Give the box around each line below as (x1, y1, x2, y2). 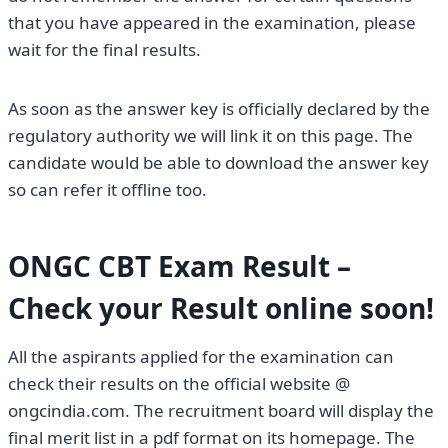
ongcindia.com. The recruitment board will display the (8, 399, 434, 423)
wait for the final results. (8, 38, 201, 62)
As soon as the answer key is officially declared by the (8, 97, 430, 121)
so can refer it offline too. (8, 178, 207, 202)
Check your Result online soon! (8, 289, 434, 328)
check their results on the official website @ (8, 372, 350, 396)
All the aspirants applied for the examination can (8, 345, 394, 369)
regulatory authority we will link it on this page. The (8, 124, 413, 148)
